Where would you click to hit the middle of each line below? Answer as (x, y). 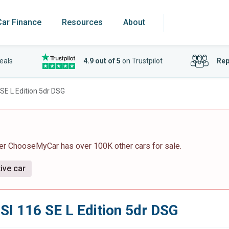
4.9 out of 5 (102, 61)
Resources (82, 22)
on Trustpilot (141, 61)
